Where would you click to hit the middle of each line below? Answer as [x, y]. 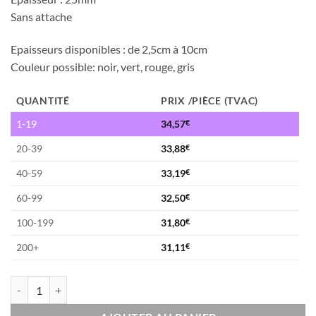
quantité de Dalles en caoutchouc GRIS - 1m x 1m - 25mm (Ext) [146, 284]
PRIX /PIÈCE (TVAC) [209, 101]
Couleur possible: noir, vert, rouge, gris [103, 66]
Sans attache [41, 16]
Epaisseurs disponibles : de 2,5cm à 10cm [109, 49]
